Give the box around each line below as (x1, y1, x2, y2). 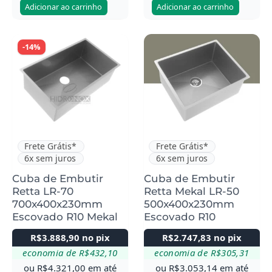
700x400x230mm (12, 198, 103, 211)
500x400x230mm (143, 198, 234, 211)
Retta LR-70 (12, 185, 73, 198)
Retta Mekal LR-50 (143, 185, 239, 198)
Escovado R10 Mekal (12, 211, 118, 223)
